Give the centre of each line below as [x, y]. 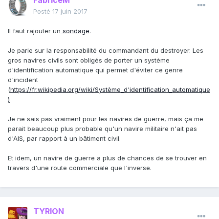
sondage [75, 31]
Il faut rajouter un [34, 31]
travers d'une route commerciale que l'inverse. [80, 168]
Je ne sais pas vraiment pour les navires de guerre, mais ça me [106, 119]
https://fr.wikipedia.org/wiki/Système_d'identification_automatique [110, 90]
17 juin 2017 [70, 11]
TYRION [49, 211]
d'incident [23, 80]
